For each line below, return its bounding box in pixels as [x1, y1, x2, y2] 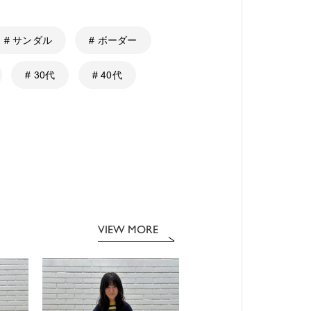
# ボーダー [89, 34, 137, 46]
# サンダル [3, 34, 52, 46]
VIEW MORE [98, 222, 158, 236]
